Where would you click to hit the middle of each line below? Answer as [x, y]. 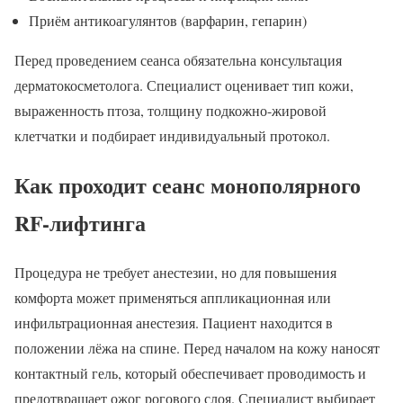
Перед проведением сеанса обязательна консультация [178, 60]
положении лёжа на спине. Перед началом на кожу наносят [197, 347]
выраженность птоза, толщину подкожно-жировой [170, 111]
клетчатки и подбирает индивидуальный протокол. [172, 136]
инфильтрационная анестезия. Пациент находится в [174, 322]
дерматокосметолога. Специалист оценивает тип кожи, [184, 85]
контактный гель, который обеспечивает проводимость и [190, 372]
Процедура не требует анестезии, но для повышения [175, 272]
